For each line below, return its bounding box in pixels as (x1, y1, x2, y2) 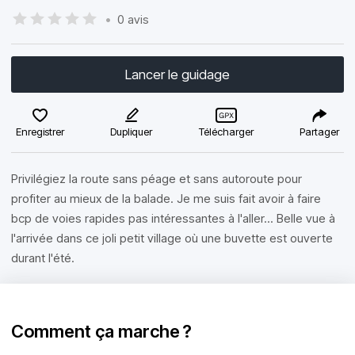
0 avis (117, 11, 149, 27)
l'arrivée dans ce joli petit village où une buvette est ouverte (11, 231, 333, 246)
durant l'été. (11, 250, 74, 265)
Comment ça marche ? (11, 321, 192, 342)
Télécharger (198, 125, 254, 138)
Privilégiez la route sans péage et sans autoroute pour (11, 171, 302, 186)
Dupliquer (110, 125, 153, 138)
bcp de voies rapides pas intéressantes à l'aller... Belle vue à (11, 211, 335, 226)
